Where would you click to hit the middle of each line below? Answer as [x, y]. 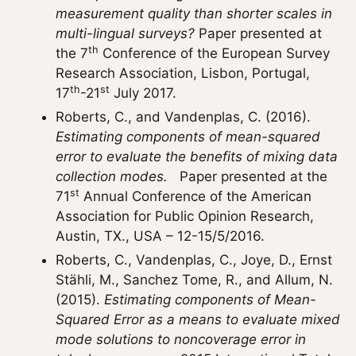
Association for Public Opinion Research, [185, 216]
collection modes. [112, 176]
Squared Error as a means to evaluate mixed [198, 319]
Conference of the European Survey [214, 53]
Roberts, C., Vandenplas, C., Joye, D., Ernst [194, 260]
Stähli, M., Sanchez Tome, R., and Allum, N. [194, 280]
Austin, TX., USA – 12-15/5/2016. [160, 236]
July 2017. [143, 93]
